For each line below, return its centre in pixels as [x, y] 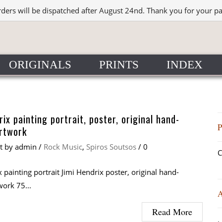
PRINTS [119, 65]
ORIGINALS [40, 65]
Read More [172, 212]
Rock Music [63, 147]
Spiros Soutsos [111, 147]
